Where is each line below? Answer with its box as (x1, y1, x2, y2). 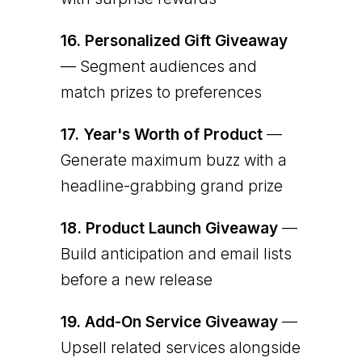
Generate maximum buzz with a (60, 150, 287, 170)
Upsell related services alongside (60, 338, 301, 357)
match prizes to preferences (60, 82, 262, 102)
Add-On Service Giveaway (84, 312, 278, 331)
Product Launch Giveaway (85, 218, 278, 238)
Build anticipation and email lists (60, 244, 292, 263)
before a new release (60, 270, 213, 289)
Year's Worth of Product (82, 124, 263, 144)
